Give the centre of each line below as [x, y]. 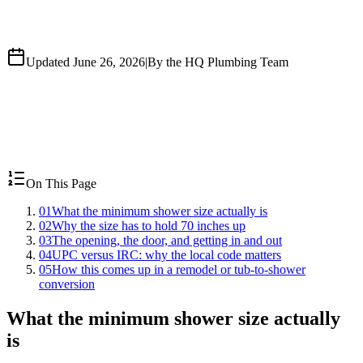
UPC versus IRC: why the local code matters [167, 254]
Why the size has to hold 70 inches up [149, 225]
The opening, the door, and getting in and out [167, 240]
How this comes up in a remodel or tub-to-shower [179, 269]
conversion [67, 284]
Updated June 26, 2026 [85, 62]
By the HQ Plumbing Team [218, 62]
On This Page [61, 183]
